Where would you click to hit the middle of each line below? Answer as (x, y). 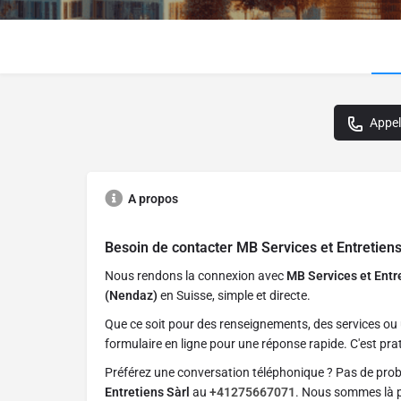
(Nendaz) (131, 296)
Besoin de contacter (171, 248)
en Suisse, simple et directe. (234, 296)
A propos (153, 199)
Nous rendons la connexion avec (196, 276)
